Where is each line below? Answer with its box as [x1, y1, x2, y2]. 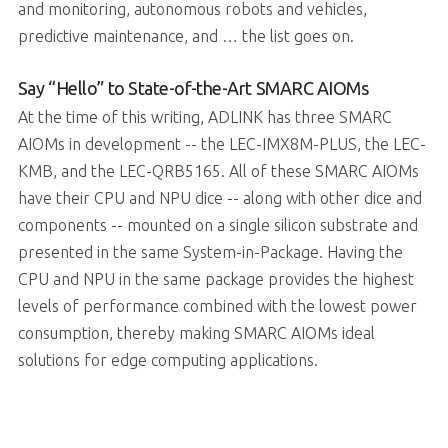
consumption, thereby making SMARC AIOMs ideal [17, 323, 375, 342]
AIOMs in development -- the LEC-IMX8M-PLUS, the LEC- [17, 134, 426, 153]
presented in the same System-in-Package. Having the [17, 242, 403, 261]
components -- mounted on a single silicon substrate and [17, 215, 418, 234]
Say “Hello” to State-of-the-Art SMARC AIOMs [17, 77, 369, 98]
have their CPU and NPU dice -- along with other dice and [17, 188, 422, 207]
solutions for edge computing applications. [17, 350, 318, 369]
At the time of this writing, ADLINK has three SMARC [17, 107, 392, 126]
